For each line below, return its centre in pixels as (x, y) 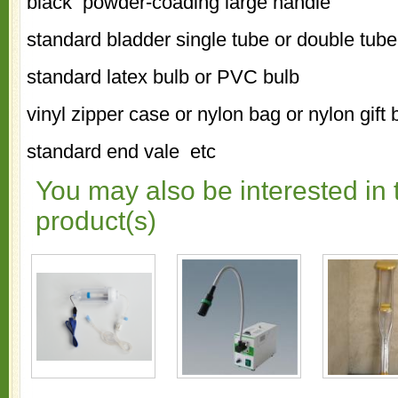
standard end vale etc (121, 151)
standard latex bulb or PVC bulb (163, 77)
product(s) (96, 221)
